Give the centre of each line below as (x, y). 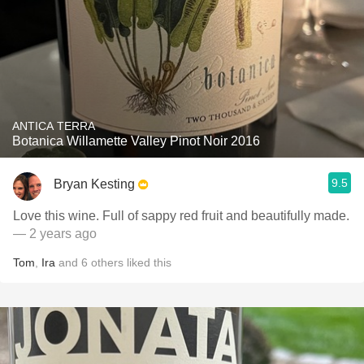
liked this (147, 262)
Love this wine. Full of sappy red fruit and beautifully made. (181, 216)
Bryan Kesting (94, 184)
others (107, 262)
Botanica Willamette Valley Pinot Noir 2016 (136, 141)
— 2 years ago (55, 234)
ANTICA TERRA (54, 126)
